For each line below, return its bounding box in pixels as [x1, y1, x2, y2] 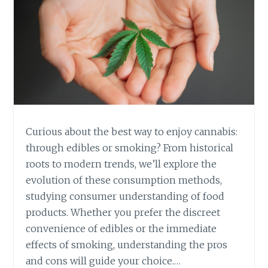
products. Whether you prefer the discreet [26, 206, 221, 219]
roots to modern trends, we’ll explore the [26, 158, 217, 170]
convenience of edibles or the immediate [26, 223, 217, 235]
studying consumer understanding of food [26, 190, 225, 203]
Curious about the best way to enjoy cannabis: [26, 126, 238, 138]
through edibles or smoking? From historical [26, 142, 234, 154]
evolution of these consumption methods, [26, 174, 223, 187]
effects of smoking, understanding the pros [26, 239, 228, 251]
